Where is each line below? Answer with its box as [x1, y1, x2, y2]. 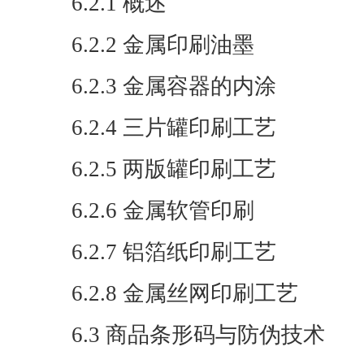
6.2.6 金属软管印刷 [71, 198, 254, 223]
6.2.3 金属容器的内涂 [71, 74, 276, 98]
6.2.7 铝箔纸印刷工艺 [71, 240, 276, 264]
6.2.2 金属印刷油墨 [71, 32, 254, 57]
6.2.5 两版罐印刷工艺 [71, 157, 276, 181]
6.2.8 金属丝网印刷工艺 [71, 281, 298, 305]
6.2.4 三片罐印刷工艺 [71, 115, 276, 140]
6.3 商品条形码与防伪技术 [71, 323, 325, 347]
